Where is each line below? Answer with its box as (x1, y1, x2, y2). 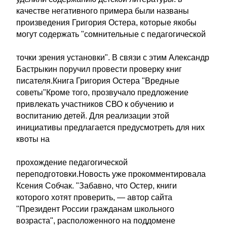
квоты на (16, 135, 50, 143)
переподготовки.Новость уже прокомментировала (16, 170, 206, 178)
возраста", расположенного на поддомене (16, 216, 175, 225)
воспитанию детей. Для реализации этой (16, 111, 169, 120)
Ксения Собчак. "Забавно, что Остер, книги (16, 181, 177, 190)
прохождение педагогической (16, 158, 128, 167)
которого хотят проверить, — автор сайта (16, 193, 172, 202)
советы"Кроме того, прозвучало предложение (16, 88, 188, 97)
